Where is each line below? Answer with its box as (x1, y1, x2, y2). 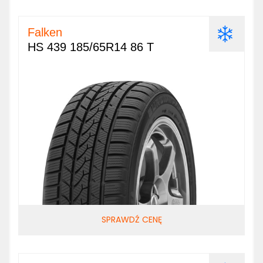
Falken (28, 26, 62, 39)
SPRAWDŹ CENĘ (101, 214, 162, 225)
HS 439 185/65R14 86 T (28, 41, 154, 53)
